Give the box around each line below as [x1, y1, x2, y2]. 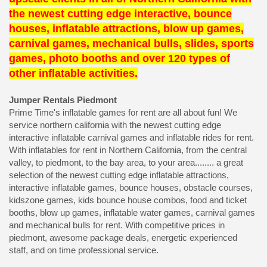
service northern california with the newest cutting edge [9, 119, 221, 130]
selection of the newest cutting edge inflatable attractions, [9, 169, 229, 180]
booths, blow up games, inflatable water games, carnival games [9, 207, 255, 218]
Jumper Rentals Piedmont [9, 94, 117, 105]
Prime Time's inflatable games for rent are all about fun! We [9, 107, 237, 117]
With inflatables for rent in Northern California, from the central [9, 144, 247, 155]
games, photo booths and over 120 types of [9, 52, 230, 64]
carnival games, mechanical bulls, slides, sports [9, 37, 254, 49]
